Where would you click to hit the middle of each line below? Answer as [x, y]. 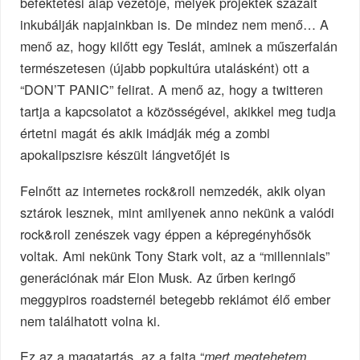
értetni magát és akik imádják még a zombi [145, 132]
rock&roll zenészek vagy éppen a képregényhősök [166, 233]
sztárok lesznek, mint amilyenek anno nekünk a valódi [178, 212]
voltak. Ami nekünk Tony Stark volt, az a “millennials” [175, 255]
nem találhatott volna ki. [91, 320]
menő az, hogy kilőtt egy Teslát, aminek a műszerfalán [179, 45]
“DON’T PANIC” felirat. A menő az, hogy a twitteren [172, 89]
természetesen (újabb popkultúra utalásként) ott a [165, 67]
